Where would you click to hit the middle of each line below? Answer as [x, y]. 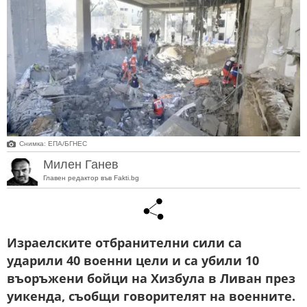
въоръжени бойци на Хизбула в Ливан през [151, 279]
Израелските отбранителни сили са [124, 243]
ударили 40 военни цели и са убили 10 [133, 261]
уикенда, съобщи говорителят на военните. [151, 296]
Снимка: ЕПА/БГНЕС [53, 144]
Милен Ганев [81, 164]
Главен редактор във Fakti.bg [91, 177]
